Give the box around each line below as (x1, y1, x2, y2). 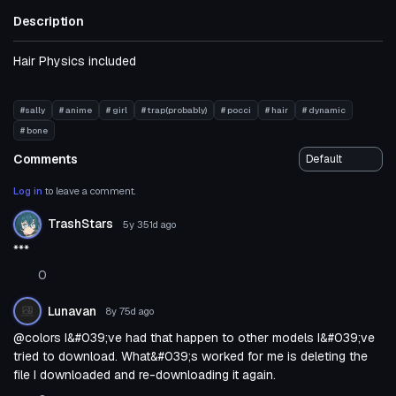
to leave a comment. (42, 184, 136, 197)
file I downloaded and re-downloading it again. (13, 366, 276, 383)
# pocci (221, 103, 251, 116)
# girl (106, 103, 127, 116)
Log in (13, 184, 42, 197)
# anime (59, 103, 92, 116)
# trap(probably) (141, 103, 207, 116)
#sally (20, 103, 45, 116)
